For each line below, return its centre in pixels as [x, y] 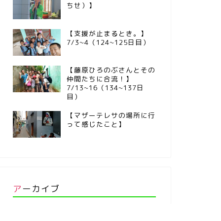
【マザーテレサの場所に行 [111, 115]
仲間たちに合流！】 [100, 78]
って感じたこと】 [96, 124]
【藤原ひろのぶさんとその [111, 70]
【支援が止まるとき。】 [107, 33]
